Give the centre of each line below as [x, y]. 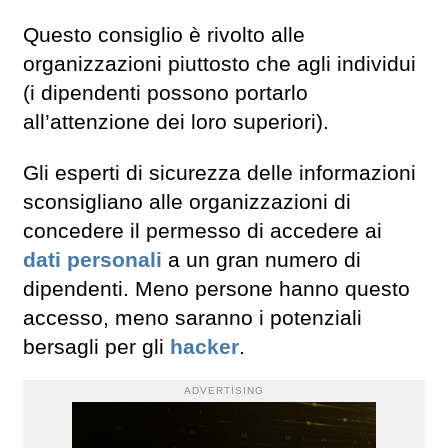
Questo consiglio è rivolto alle [164, 35]
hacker [204, 346]
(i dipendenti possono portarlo [165, 93]
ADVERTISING [224, 390]
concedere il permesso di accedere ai [202, 230]
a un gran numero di [261, 259]
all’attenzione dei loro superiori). [176, 122]
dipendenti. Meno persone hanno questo [216, 288]
